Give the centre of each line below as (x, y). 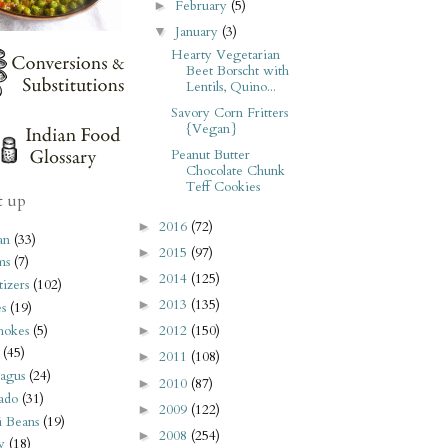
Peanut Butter (210, 155)
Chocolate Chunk (235, 171)
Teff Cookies (222, 187)
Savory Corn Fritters (229, 113)
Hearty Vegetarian (225, 54)
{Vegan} (211, 129)
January (199, 32)
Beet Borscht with (237, 70)
